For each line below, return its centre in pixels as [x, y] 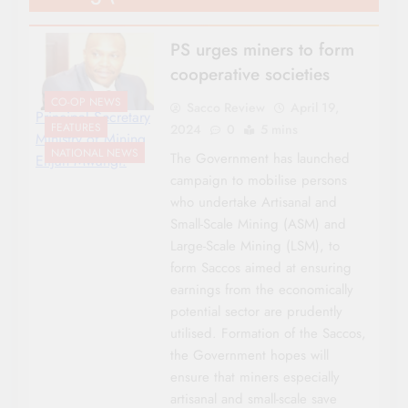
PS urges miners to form [262, 49]
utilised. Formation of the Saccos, [268, 333]
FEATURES [76, 127]
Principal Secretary [93, 117]
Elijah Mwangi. [81, 160]
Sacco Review [225, 107]
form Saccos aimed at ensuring [260, 267]
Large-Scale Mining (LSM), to [255, 245]
